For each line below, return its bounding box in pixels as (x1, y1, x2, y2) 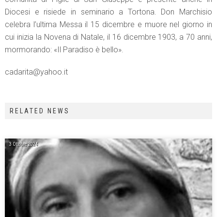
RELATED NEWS (10, 107, 70, 115)
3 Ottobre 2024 (9, 141, 38, 147)
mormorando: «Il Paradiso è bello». (5, 45, 124, 54)
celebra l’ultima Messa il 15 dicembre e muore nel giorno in (5, 19, 212, 29)
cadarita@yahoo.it (5, 67, 68, 77)
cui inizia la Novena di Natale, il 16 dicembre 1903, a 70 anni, (5, 32, 212, 42)
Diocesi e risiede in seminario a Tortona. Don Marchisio (5, 7, 212, 16)
